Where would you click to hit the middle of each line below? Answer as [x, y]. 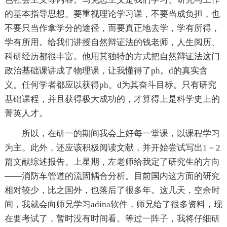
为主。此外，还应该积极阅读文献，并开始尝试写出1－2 [112, 148]
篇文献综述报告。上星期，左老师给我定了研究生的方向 [112, 162]
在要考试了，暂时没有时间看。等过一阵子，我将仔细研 [112, 219]
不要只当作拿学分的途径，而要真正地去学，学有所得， [112, 28]
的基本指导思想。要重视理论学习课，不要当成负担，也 [112, 14]
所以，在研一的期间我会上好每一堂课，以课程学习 [121, 134]
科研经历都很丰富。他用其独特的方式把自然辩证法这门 [112, 57]
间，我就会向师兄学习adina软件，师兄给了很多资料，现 [113, 205]
